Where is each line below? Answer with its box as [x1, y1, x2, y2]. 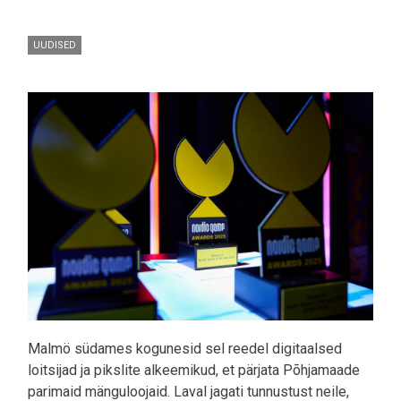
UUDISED [33, 38, 76, 51]
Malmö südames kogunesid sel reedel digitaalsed [28, 340, 342, 358]
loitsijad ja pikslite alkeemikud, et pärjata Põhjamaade [28, 362, 360, 380]
